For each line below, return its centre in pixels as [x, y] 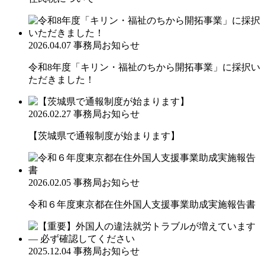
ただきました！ [62, 79]
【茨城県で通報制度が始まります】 [104, 135]
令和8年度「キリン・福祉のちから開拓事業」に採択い [144, 67]
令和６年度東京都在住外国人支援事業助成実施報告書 [142, 204]
